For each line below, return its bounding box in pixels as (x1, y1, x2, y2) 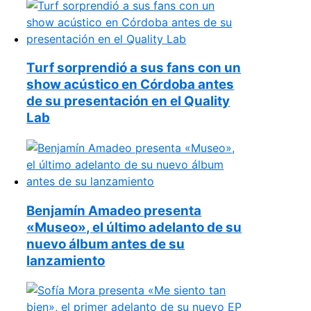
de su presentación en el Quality (26, 93, 230, 110)
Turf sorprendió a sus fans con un (26, 60, 242, 76)
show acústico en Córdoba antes (26, 76, 235, 93)
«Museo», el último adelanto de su (26, 219, 242, 235)
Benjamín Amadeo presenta (26, 202, 202, 219)
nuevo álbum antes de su (26, 235, 185, 252)
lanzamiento (26, 252, 106, 269)
